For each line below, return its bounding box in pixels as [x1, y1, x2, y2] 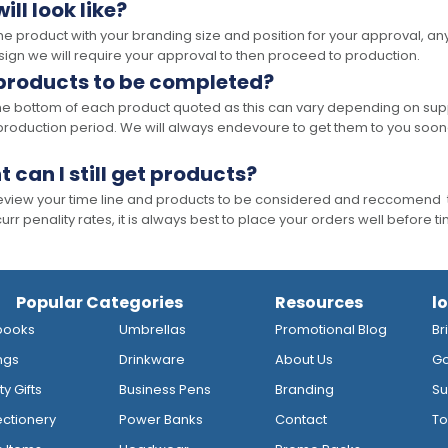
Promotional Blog [275, 320, 388, 340]
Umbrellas [119, 320, 186, 340]
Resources [275, 291, 364, 315]
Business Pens [119, 380, 211, 400]
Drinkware [119, 350, 185, 370]
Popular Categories [15, 291, 183, 315]
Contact [275, 410, 328, 430]
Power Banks [119, 410, 203, 430]
